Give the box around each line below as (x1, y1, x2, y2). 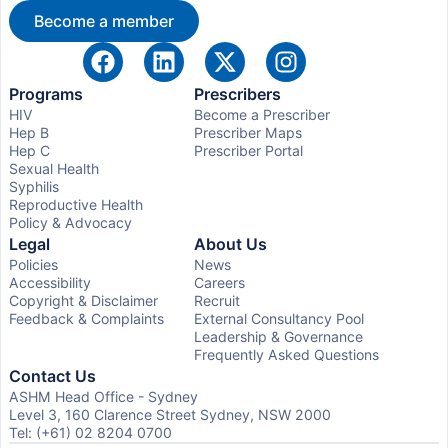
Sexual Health (9, 160, 99, 177)
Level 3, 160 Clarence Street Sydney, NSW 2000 (9, 406, 331, 423)
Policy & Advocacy (9, 214, 132, 231)
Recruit (194, 292, 240, 309)
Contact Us (9, 366, 96, 386)
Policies (9, 256, 58, 273)
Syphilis (9, 178, 59, 195)
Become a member (34, 11, 174, 31)
